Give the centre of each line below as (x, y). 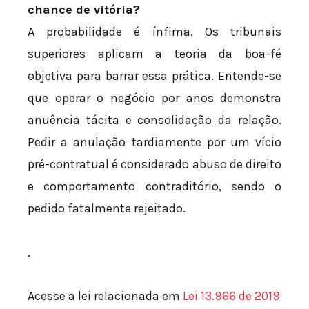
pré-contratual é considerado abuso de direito (154, 165)
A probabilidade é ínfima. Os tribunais (154, 32)
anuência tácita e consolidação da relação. (154, 120)
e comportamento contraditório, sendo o (154, 187)
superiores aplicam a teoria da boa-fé (154, 54)
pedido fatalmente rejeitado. (107, 209)
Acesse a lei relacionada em (105, 296)
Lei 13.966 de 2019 (231, 296)
